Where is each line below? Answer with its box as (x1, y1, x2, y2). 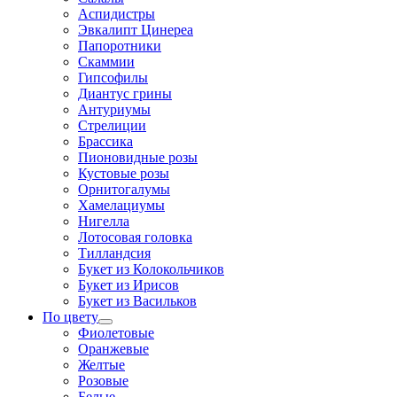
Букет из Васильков (78, 293, 197, 309)
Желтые (78, 357, 125, 373)
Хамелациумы (78, 198, 165, 214)
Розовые (78, 373, 128, 389)
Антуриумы (78, 102, 151, 118)
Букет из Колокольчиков (78, 261, 224, 277)
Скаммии (78, 54, 135, 70)
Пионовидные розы (78, 150, 198, 166)
